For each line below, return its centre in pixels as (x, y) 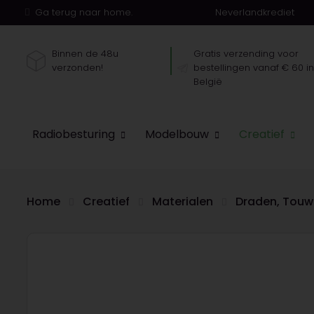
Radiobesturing (74, 134)
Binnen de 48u (86, 53)
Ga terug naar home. (83, 12)
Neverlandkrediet (255, 12)
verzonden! (78, 67)
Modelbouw (177, 134)
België (208, 81)
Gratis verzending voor (246, 53)
